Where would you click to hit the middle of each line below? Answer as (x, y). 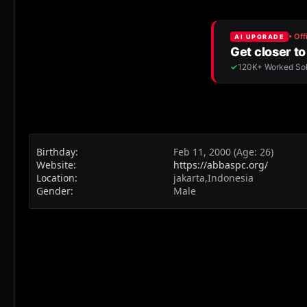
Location (56, 177)
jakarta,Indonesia (213, 177)
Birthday (56, 151)
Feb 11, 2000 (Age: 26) (223, 151)
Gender (53, 191)
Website (55, 164)
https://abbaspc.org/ (221, 164)
